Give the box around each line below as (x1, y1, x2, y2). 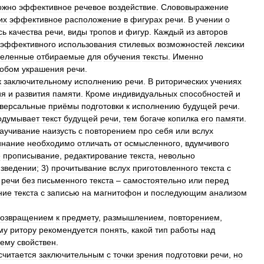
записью (47, 188, 80, 197)
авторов (197, 27, 227, 37)
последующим (151, 188, 207, 197)
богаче (140, 114, 166, 123)
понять (100, 225, 127, 235)
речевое (74, 2, 106, 12)
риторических (156, 77, 208, 86)
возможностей (157, 39, 212, 49)
